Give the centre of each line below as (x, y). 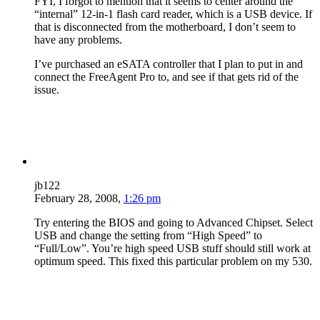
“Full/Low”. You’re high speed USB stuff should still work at (172, 249)
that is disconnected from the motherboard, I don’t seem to (165, 27)
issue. (47, 90)
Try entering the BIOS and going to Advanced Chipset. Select (174, 223)
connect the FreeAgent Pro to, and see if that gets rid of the (166, 77)
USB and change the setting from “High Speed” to (148, 236)
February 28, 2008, (77, 199)
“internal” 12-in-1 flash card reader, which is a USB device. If (173, 14)
